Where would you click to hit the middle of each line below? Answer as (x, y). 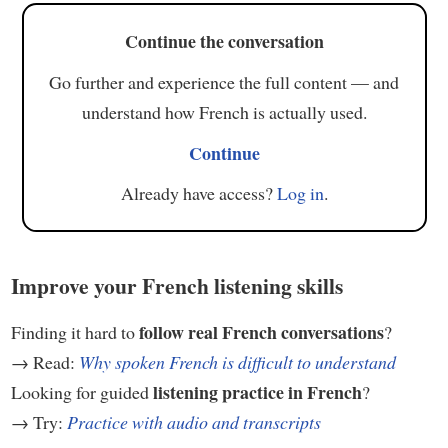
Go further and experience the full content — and (224, 81)
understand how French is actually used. (224, 111)
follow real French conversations (261, 331)
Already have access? (198, 193)
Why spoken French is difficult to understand (237, 361)
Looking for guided (81, 391)
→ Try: (38, 421)
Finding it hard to (74, 331)
